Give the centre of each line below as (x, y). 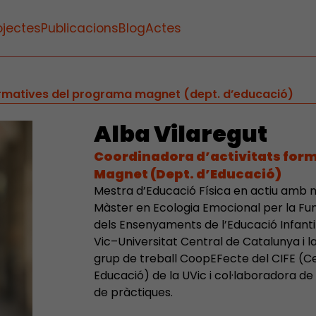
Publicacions (80, 28)
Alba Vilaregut (180, 134)
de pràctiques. (133, 292)
